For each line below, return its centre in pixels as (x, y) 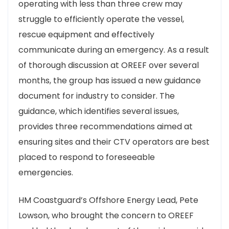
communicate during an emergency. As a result (114, 50)
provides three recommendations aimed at (106, 127)
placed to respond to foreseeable (87, 157)
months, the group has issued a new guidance (110, 81)
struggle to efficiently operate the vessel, (101, 19)
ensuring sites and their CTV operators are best (114, 142)
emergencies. (46, 173)
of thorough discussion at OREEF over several (109, 65)
